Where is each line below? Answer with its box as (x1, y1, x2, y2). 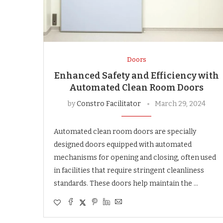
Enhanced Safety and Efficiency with (54, 70, 219, 81)
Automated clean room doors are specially (54, 127, 196, 136)
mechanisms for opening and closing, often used (54, 153, 216, 162)
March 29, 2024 (154, 99, 206, 108)
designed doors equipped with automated (54, 140, 192, 149)
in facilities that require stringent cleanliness (54, 166, 204, 175)
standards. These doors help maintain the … (54, 179, 198, 188)
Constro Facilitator (76, 99, 141, 108)
